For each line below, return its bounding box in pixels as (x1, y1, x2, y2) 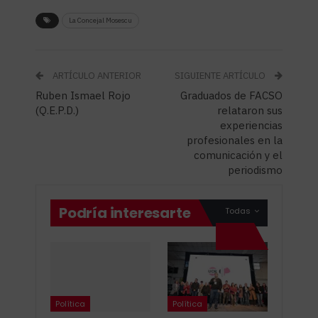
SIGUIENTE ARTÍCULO (175, 69, 268, 82)
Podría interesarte (59, 202, 191, 223)
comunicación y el (194, 148, 283, 162)
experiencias (220, 118, 283, 132)
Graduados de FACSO (180, 88, 283, 102)
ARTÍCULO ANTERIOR (50, 69, 141, 82)
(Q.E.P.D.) (35, 103, 79, 117)
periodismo (228, 163, 283, 177)
